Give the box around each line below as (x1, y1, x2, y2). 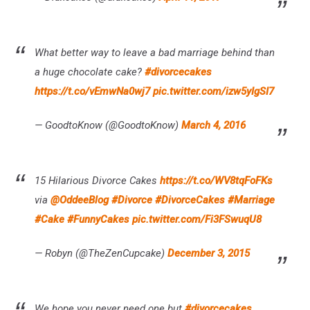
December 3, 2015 (167, 246, 250, 259)
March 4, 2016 (181, 118, 246, 131)
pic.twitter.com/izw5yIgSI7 (153, 84, 274, 98)
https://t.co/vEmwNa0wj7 (35, 84, 150, 98)
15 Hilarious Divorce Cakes (35, 174, 160, 187)
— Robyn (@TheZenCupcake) (35, 246, 167, 259)
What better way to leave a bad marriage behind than (35, 46, 275, 59)
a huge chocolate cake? (35, 65, 145, 78)
